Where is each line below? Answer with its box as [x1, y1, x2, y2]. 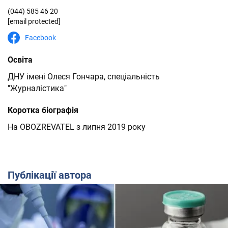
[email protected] [8, 17, 61, 25]
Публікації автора [15, 169, 92, 181]
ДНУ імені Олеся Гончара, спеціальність [8, 72, 160, 81]
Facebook [25, 34, 56, 42]
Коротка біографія [8, 105, 78, 115]
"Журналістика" [8, 83, 67, 93]
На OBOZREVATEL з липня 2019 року [8, 122, 146, 132]
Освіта [8, 55, 33, 65]
